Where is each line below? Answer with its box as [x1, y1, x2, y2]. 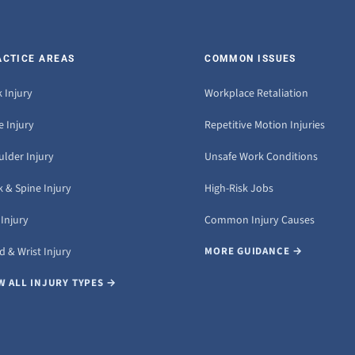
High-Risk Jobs [204, 181, 274, 197]
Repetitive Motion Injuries [204, 117, 326, 134]
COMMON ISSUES [204, 53, 296, 65]
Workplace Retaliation [204, 86, 309, 102]
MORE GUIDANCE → [204, 244, 303, 259]
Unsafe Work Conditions [204, 149, 319, 166]
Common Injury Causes [204, 212, 315, 229]
